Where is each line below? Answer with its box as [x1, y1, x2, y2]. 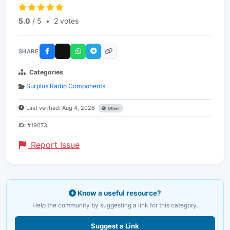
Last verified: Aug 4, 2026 [26, 104, 97, 111]
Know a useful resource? [76, 189, 161, 197]
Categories [29, 68, 63, 76]
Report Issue [28, 140, 80, 150]
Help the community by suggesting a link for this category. [32, 201, 198, 209]
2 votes [54, 16, 79, 25]
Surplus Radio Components [26, 82, 105, 90]
